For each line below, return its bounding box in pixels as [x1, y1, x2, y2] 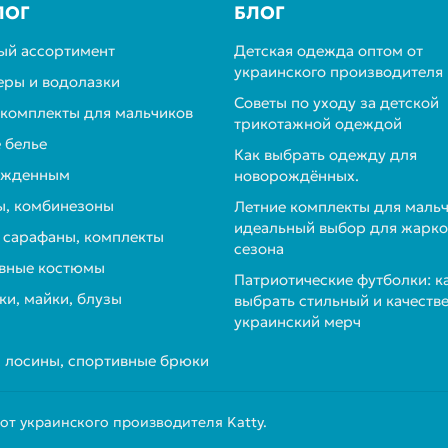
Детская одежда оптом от [234, 41, 423, 60]
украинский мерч [234, 312, 361, 331]
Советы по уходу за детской [234, 93, 439, 112]
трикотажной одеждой [234, 114, 402, 133]
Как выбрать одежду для [234, 145, 417, 164]
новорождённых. [234, 166, 359, 185]
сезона [234, 239, 284, 258]
